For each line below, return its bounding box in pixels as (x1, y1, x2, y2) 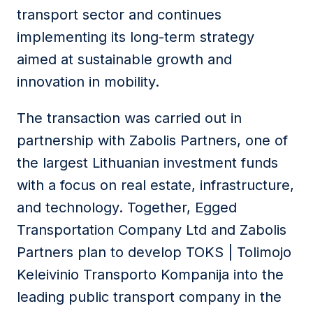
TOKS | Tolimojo (186, 244, 291, 261)
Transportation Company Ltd (17, 221, 207, 238)
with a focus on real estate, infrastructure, (17, 177, 294, 194)
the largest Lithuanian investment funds (17, 154, 278, 171)
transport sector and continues (17, 6, 221, 23)
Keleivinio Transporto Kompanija (17, 266, 229, 283)
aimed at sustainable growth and (17, 51, 232, 68)
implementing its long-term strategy (17, 29, 254, 45)
